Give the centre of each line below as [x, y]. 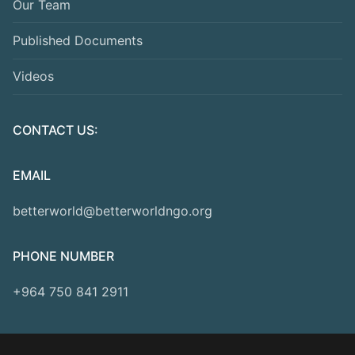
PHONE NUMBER [63, 256]
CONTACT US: [55, 130]
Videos [33, 76]
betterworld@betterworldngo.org [113, 210]
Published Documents [78, 41]
